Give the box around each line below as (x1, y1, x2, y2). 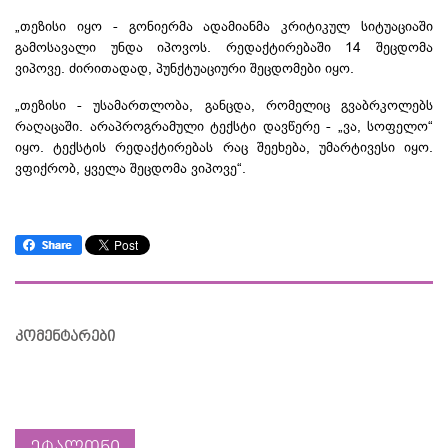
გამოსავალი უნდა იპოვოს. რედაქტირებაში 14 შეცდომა (15, 38, 433, 55)
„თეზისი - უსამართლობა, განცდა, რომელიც (15, 96, 341, 113)
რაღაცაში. (15, 117, 90, 134)
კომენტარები (15, 327, 115, 345)
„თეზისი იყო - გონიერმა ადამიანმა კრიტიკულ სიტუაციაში (15, 17, 433, 34)
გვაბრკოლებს (341, 96, 433, 113)
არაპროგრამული (89, 117, 204, 134)
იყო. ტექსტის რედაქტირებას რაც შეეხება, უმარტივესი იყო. (15, 138, 433, 155)
